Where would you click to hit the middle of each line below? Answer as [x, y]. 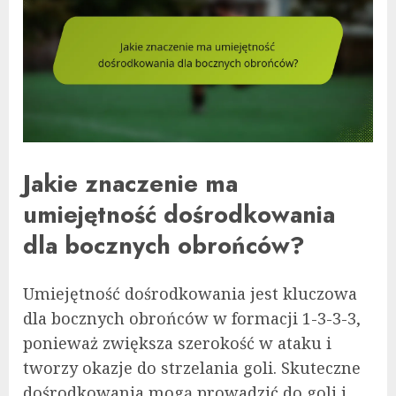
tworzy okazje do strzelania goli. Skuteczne [192, 367]
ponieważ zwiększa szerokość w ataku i [177, 343]
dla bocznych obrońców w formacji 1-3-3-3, [192, 318]
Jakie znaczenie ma [130, 184]
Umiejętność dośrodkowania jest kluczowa [190, 293]
